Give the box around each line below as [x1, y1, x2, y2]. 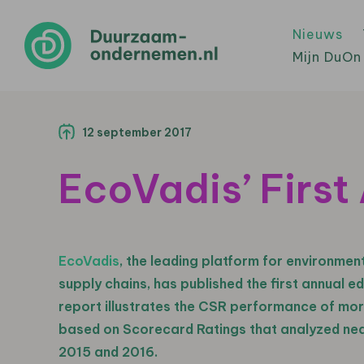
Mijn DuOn [292, 49, 362, 65]
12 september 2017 [82, 125, 192, 140]
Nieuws [292, 26, 343, 42]
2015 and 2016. [58, 344, 158, 360]
